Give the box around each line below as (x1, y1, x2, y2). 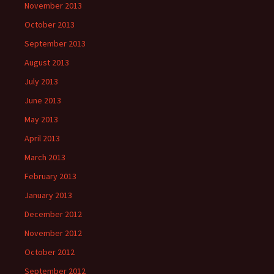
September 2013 (24, 37, 86, 49)
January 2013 (24, 189, 72, 201)
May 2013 (24, 113, 58, 125)
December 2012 (24, 208, 82, 220)
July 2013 (24, 75, 58, 87)
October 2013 (24, 18, 75, 30)
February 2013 (24, 170, 76, 182)
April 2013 (24, 132, 60, 144)
